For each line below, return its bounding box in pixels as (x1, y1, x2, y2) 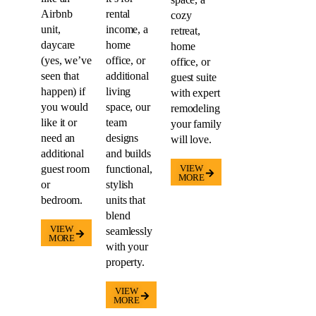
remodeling (170, 102, 220, 115)
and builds (105, 147, 151, 160)
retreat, (170, 25, 201, 37)
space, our (105, 101, 150, 114)
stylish (105, 178, 134, 191)
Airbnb (41, 8, 73, 20)
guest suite (170, 71, 217, 84)
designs (105, 132, 139, 145)
